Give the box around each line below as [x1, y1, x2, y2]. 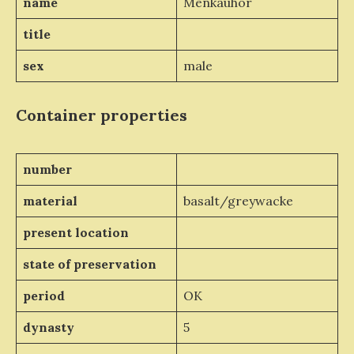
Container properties [16, 104, 187, 125]
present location [22, 224, 129, 240]
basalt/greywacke [183, 192, 293, 209]
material [22, 192, 77, 209]
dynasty [22, 318, 74, 335]
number [22, 160, 72, 177]
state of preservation [22, 255, 156, 272]
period [22, 287, 65, 303]
